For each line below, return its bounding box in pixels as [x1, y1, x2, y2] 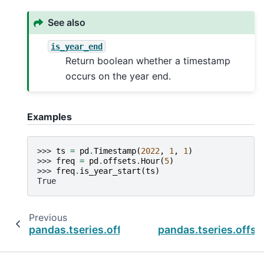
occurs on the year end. [65, 70, 171, 82]
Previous [28, 211, 67, 223]
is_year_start [80, 166, 141, 176]
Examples [27, 111, 72, 123]
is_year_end [51, 41, 103, 51]
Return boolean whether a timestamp [65, 55, 231, 67]
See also [48, 16, 86, 29]
